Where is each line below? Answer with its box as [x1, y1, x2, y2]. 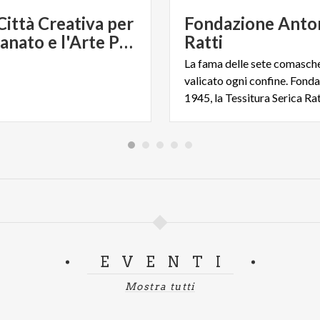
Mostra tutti [125, 281, 195, 293]
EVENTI [99, 254, 234, 271]
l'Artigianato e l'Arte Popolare [119, 31, 134, 53]
